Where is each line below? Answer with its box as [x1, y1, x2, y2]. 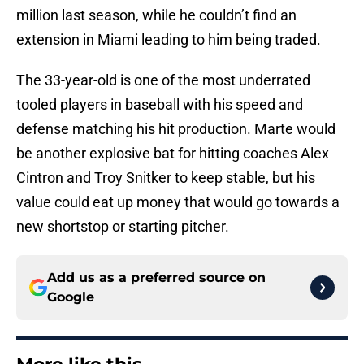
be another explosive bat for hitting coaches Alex [16, 145, 329, 162]
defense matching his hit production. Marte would [16, 120, 336, 138]
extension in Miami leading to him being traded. [16, 31, 321, 49]
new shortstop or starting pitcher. [16, 218, 229, 236]
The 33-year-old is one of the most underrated [16, 71, 310, 89]
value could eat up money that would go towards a [16, 193, 340, 211]
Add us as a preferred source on [47, 270, 266, 286]
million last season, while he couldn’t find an [16, 6, 297, 24]
